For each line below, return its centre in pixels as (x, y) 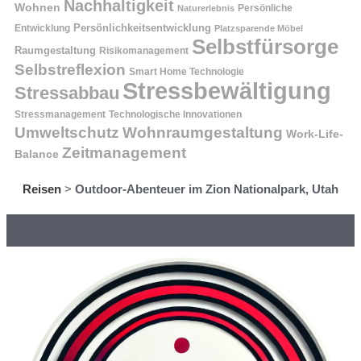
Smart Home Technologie (187, 72)
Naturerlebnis (206, 8)
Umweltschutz (67, 133)
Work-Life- (315, 134)
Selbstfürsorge (265, 47)
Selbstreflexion (70, 70)
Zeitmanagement (124, 153)
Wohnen (37, 8)
